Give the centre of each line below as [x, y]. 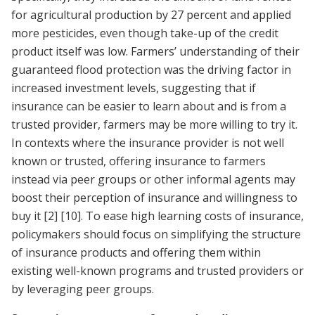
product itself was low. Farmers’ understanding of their [155, 52]
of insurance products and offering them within [136, 253]
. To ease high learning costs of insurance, [192, 216]
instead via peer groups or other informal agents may [153, 180]
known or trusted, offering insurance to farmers [139, 161]
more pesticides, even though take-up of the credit [145, 33]
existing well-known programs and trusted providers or [157, 271]
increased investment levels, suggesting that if [134, 88]
